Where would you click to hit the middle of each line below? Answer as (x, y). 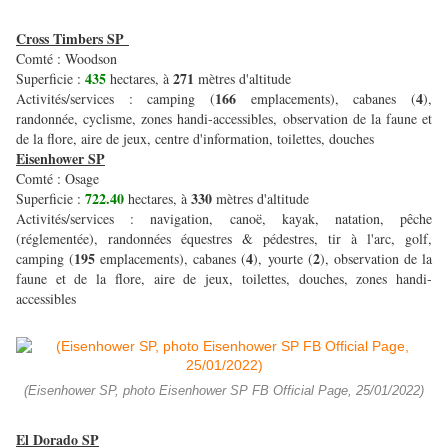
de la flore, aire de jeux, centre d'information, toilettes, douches (195, 139)
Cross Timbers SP (70, 39)
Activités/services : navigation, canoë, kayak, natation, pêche (224, 219)
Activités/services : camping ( (115, 99)
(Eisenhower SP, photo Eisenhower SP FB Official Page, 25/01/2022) (224, 391)
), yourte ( (283, 259)
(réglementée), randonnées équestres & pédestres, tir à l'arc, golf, (224, 239)
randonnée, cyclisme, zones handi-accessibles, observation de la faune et (224, 119)
